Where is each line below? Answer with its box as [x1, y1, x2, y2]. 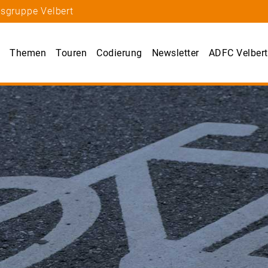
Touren [56, 47, 87, 59]
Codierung [96, 47, 142, 59]
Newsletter [151, 47, 199, 59]
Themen [10, 47, 47, 59]
